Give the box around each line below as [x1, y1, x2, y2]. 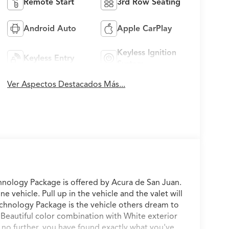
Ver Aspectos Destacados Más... [7, 79, 126, 89]
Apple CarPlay [117, 23, 172, 34]
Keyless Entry [24, 53, 75, 63]
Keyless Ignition [117, 47, 176, 58]
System [117, 58, 144, 69]
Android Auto [24, 23, 77, 34]
